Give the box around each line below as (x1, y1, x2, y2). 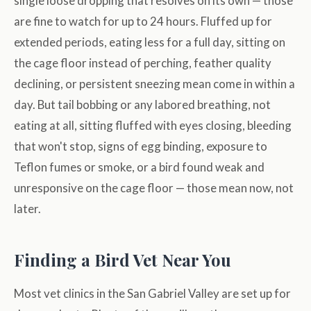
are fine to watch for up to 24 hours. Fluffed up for (14, 14, 272, 29)
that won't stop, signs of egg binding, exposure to (14, 139, 267, 154)
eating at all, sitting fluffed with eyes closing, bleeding (14, 118, 292, 133)
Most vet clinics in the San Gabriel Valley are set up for (14, 286, 291, 301)
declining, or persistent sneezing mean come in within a (14, 76, 295, 92)
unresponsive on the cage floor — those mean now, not (14, 180, 294, 196)
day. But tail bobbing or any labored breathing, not (14, 97, 271, 112)
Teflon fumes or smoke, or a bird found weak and (14, 160, 264, 175)
